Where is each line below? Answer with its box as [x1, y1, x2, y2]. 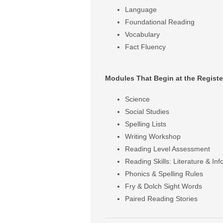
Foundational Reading [124, 17, 195, 26]
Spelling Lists [124, 119, 166, 128]
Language [124, 5, 157, 13]
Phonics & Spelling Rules [124, 169, 203, 178]
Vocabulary [124, 30, 160, 38]
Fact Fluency [124, 42, 166, 51]
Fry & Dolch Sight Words [124, 182, 202, 190]
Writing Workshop [124, 132, 181, 140]
